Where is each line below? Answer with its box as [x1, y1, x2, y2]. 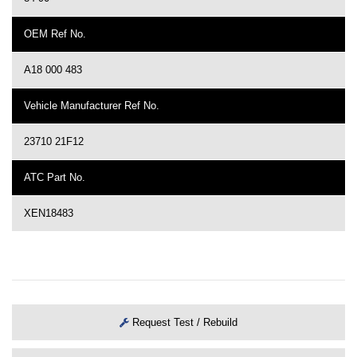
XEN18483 [24, 207, 73, 220]
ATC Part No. [24, 171, 85, 184]
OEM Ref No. [24, 28, 86, 41]
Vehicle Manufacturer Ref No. [24, 100, 159, 112]
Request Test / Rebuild [129, 316, 237, 329]
